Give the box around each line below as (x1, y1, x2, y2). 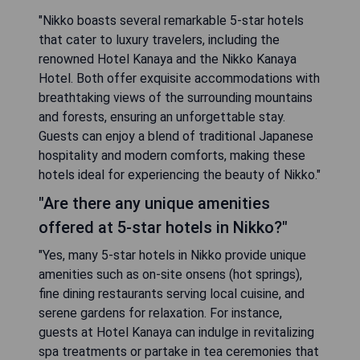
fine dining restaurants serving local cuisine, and (39, 285, 305, 301)
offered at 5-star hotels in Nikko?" (39, 217, 288, 237)
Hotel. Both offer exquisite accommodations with (39, 70, 320, 86)
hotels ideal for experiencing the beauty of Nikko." (39, 166, 321, 182)
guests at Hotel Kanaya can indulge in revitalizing (39, 324, 314, 340)
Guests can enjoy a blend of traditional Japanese (39, 128, 313, 144)
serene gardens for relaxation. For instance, (39, 305, 282, 321)
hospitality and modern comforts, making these (39, 147, 305, 163)
